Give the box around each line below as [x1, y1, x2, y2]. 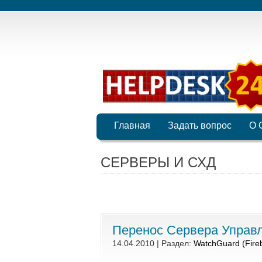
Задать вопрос [167, 120, 232, 130]
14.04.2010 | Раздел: [112, 239, 194, 248]
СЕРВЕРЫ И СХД [101, 154, 216, 170]
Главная [113, 120, 150, 130]
